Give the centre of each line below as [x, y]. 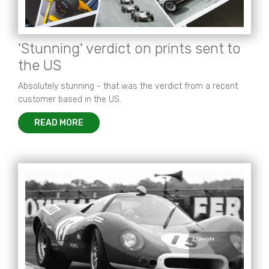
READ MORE [59, 123]
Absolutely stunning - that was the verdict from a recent [128, 86]
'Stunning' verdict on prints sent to [129, 49]
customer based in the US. [70, 99]
